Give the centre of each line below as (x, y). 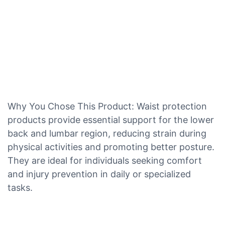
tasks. (20, 187)
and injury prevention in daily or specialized (99, 174)
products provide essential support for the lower (111, 120)
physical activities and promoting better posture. (111, 147)
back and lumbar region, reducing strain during (107, 133)
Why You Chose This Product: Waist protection (107, 106)
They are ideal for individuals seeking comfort (105, 160)
